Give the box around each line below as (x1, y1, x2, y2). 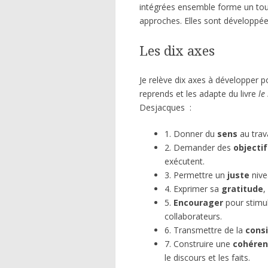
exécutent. (165, 155, 205, 167)
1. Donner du (165, 127, 217, 139)
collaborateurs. (165, 210, 222, 222)
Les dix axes (139, 44, 215, 59)
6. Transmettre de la (165, 224, 245, 236)
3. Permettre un (165, 169, 227, 181)
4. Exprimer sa (165, 182, 221, 194)
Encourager (173, 196, 223, 208)
